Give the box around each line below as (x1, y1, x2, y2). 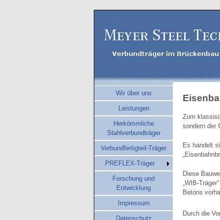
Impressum (117, 199, 150, 207)
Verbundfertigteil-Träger (101, 144, 166, 152)
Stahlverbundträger (107, 129, 161, 137)
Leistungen (118, 105, 149, 112)
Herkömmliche (113, 120, 154, 127)
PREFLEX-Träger (105, 160, 155, 167)
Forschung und (112, 175, 155, 182)
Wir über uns (115, 89, 152, 97)
